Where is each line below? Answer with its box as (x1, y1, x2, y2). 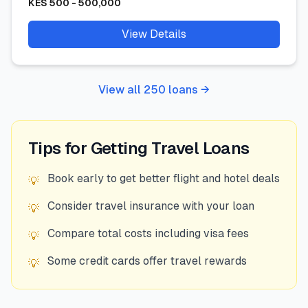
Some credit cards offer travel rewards (47, 254, 247, 267)
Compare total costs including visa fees (47, 227, 249, 240)
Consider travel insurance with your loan (47, 199, 254, 212)
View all (98, 83, 144, 96)
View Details (122, 27, 186, 41)
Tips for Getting (28, 139, 151, 157)
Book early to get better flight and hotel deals (47, 172, 280, 185)
